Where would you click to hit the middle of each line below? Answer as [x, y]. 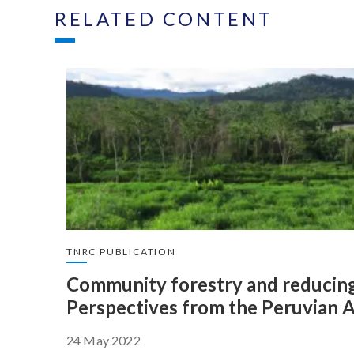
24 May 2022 [104, 340]
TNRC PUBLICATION [121, 251]
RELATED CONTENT [164, 18]
